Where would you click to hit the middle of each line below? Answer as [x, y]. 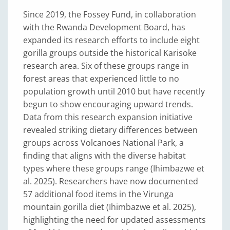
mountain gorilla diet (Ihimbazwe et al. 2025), [110, 207]
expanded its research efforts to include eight [111, 40]
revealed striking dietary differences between [110, 130]
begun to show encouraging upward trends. [108, 104]
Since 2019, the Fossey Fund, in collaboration [110, 14]
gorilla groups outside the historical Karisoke [110, 53]
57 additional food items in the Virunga [98, 194]
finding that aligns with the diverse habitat [104, 156]
